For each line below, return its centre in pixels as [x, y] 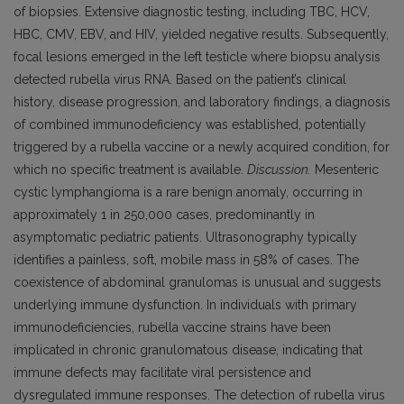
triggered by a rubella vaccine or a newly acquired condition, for [202, 147]
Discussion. [279, 170]
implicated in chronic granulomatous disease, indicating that [188, 350]
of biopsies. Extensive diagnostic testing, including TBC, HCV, [192, 12]
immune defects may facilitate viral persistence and [162, 373]
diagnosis [363, 102]
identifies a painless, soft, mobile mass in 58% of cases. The [186, 260]
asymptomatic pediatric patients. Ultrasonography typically [185, 238]
